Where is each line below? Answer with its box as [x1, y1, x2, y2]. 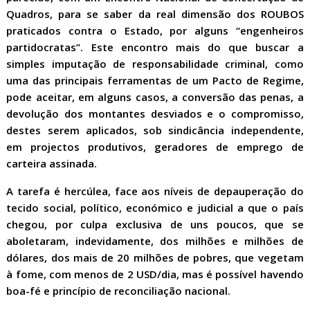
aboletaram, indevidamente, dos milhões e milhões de [6, 234, 304, 248]
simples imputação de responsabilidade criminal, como [6, 57, 304, 71]
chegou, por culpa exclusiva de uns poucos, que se [6, 217, 304, 231]
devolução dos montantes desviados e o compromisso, [6, 107, 304, 120]
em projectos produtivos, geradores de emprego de [6, 140, 304, 154]
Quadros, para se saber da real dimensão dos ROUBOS [6, 7, 304, 21]
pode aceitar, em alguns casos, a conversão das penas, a [6, 90, 304, 104]
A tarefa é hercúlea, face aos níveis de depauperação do [6, 184, 304, 198]
